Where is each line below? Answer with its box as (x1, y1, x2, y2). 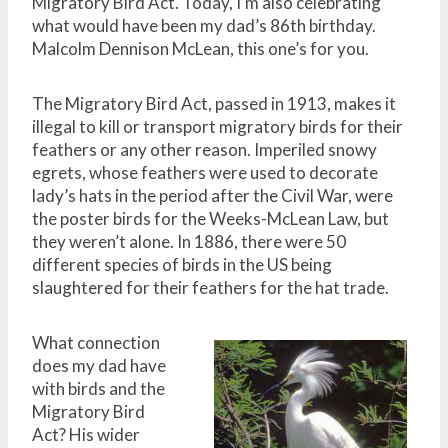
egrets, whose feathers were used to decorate (32, 161, 378, 183)
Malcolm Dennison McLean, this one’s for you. (32, 37, 369, 59)
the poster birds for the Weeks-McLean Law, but (32, 207, 389, 229)
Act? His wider (32, 423, 140, 445)
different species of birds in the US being (32, 253, 332, 275)
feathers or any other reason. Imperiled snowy (32, 138, 377, 160)
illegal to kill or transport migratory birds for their (32, 115, 403, 137)
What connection (32, 331, 160, 353)
